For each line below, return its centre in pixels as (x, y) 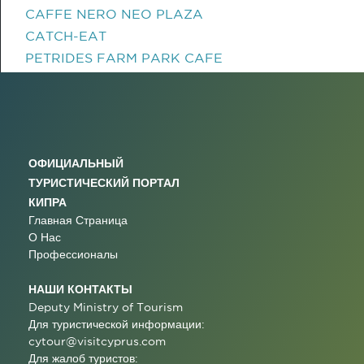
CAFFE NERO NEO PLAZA (114, 14)
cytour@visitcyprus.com (97, 341)
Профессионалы (73, 254)
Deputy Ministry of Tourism (106, 307)
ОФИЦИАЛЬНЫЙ (76, 163)
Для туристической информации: (117, 324)
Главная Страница (78, 220)
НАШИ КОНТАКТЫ (80, 289)
